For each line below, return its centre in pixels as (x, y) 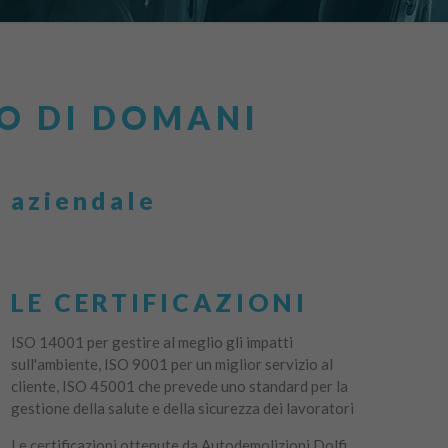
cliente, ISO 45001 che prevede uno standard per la (179, 386)
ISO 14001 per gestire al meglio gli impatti (151, 342)
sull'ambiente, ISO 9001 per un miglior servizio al (171, 364)
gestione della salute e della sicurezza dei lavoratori (182, 408)
